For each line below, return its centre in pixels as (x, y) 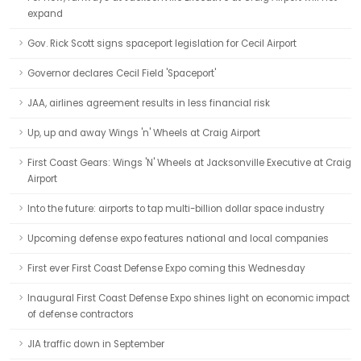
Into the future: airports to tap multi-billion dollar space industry (176, 209)
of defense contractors (81, 314)
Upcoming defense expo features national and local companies (178, 239)
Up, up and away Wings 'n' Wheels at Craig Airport (144, 133)
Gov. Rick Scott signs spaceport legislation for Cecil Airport (162, 44)
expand (45, 14)
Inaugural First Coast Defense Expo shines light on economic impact (189, 298)
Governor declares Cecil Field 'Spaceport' (122, 73)
